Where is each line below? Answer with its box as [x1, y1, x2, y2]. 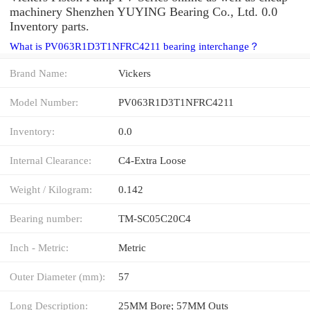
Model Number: [10, 95, 78, 108]
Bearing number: [10, 212, 82, 224]
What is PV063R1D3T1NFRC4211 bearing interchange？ [10, 40, 259, 52]
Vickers [118, 66, 151, 79]
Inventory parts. [10, 19, 89, 33]
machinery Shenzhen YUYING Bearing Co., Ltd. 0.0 [10, 4, 277, 19]
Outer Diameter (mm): [10, 270, 105, 282]
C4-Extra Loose [118, 154, 186, 166]
